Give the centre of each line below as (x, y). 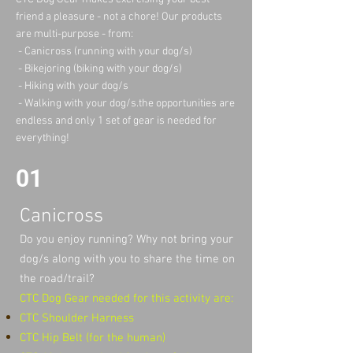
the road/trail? (57, 279)
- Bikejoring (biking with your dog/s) (99, 69)
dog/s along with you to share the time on (127, 259)
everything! (43, 138)
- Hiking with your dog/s (72, 86)
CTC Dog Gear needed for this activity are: (126, 298)
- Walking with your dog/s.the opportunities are (125, 103)
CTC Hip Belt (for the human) (93, 338)
